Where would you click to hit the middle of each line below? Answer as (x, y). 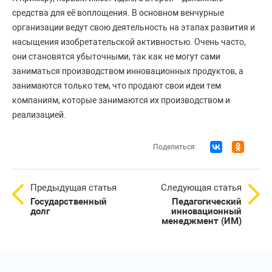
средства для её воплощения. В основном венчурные (118, 13)
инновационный (206, 212)
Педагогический (207, 202)
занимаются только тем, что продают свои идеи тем (117, 86)
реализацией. (40, 115)
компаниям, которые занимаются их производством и (121, 100)
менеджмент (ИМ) (202, 221)
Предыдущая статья (73, 188)
